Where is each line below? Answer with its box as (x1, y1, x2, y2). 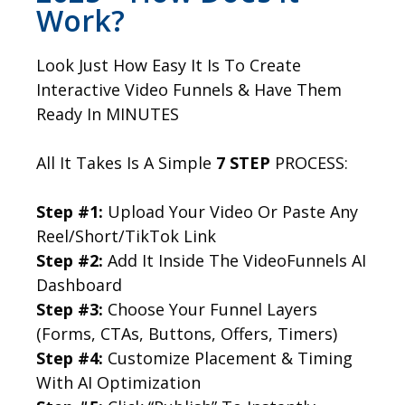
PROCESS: (270, 151, 348, 174)
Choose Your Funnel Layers (103, 297, 317, 320)
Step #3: (36, 297, 103, 320)
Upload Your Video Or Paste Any (103, 200, 358, 222)
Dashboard (36, 273, 122, 296)
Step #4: (36, 346, 103, 369)
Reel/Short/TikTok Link (36, 224, 216, 247)
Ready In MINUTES (36, 102, 179, 125)
